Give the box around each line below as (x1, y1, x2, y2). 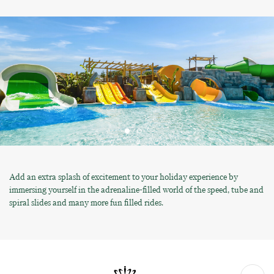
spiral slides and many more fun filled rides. (9, 197, 163, 209)
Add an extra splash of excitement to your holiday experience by (9, 171, 238, 183)
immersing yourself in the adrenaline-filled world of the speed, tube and (9, 184, 264, 196)
